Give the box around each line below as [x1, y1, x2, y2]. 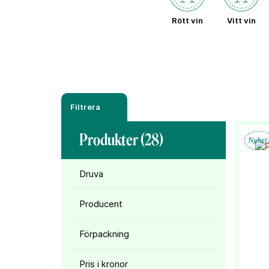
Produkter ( [79, 130, 145, 150]
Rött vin [172, 16, 203, 25]
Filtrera [70, 102, 100, 112]
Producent [79, 198, 122, 210]
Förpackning [79, 228, 129, 240]
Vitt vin [227, 16, 256, 25]
